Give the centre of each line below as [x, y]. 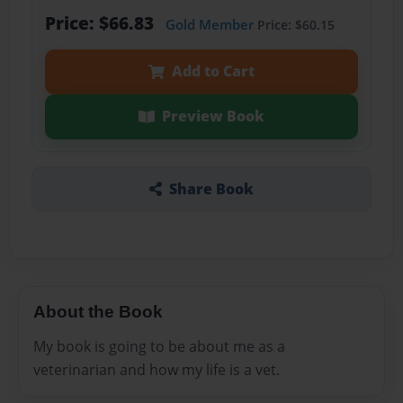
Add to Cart [213, 72]
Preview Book [213, 116]
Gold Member [209, 25]
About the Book [98, 311]
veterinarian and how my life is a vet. [157, 369]
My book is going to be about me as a [159, 346]
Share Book [211, 188]
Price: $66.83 [101, 23]
